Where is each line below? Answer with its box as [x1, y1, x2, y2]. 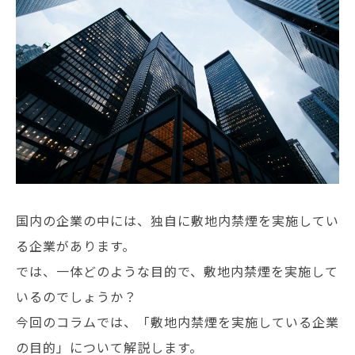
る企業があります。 [16, 235, 136, 255]
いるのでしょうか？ [16, 286, 137, 306]
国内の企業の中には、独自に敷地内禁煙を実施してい [16, 210, 339, 230]
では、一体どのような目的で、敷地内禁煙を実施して [16, 261, 338, 281]
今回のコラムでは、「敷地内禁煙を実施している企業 [16, 311, 339, 331]
